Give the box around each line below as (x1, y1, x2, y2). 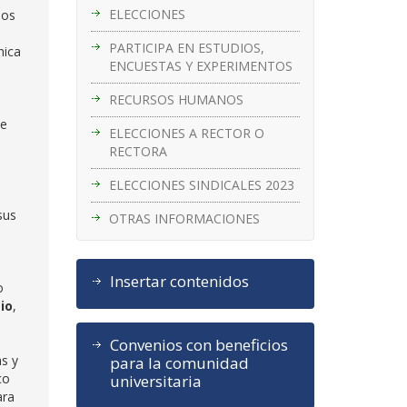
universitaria (109, 370, 202, 392)
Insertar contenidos (109, 270, 249, 292)
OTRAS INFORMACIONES (108, 209, 260, 227)
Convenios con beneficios (109, 333, 288, 355)
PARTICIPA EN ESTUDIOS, (108, 38, 264, 56)
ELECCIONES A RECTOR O (108, 124, 264, 142)
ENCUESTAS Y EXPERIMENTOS (108, 56, 293, 74)
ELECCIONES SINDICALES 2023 (108, 175, 294, 194)
